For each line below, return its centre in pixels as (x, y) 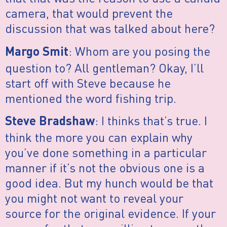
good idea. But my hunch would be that (109, 183)
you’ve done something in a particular (106, 153)
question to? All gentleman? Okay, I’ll (104, 67)
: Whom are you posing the (139, 51)
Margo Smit (37, 52)
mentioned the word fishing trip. (91, 98)
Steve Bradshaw (50, 122)
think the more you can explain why (99, 137)
